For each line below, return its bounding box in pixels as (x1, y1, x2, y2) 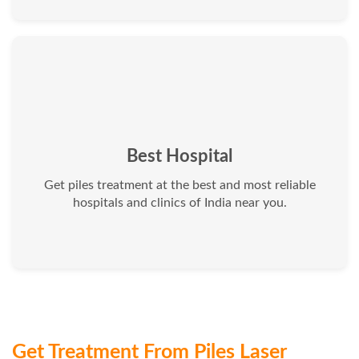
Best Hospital (127, 147, 232, 165)
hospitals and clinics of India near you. (72, 196, 287, 209)
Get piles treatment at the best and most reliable (43, 178, 316, 192)
